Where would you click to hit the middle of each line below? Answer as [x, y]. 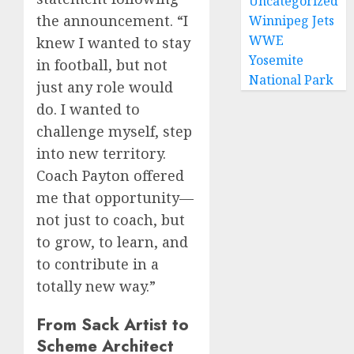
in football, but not [102, 65]
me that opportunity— [115, 198]
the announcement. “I [112, 21]
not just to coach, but [111, 220]
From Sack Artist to [113, 325]
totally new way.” [96, 286]
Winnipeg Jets [292, 21]
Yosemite [277, 60]
